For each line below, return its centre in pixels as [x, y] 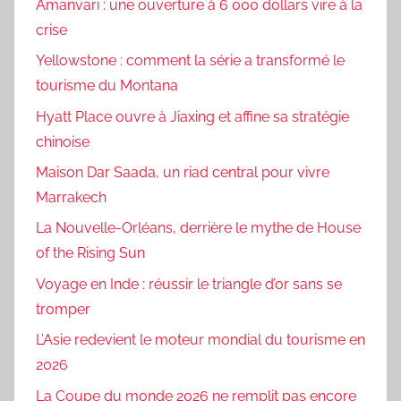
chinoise [63, 141]
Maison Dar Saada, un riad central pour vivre [183, 173]
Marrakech [71, 198]
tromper [63, 309]
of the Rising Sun [90, 253]
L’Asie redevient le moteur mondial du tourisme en [200, 340]
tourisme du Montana [107, 86]
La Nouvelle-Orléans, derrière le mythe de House [198, 228]
